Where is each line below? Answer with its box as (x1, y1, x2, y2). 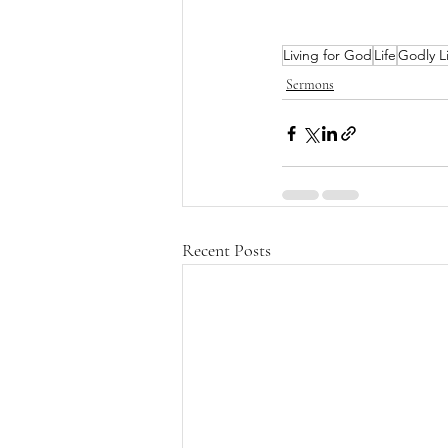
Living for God (283, 46, 372, 65)
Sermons (286, 76, 334, 94)
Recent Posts (182, 239, 271, 262)
